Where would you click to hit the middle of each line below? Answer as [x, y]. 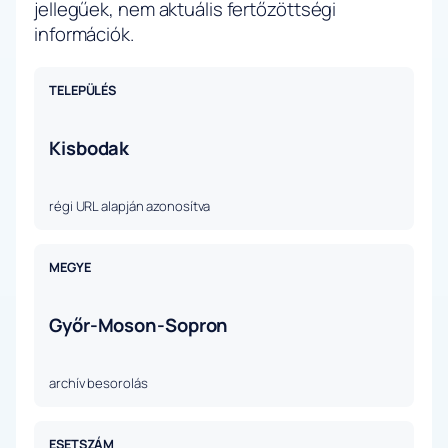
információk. [84, 34]
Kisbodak [89, 148]
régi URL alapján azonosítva [130, 206]
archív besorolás [98, 383]
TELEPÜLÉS [83, 90]
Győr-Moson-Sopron [139, 325]
